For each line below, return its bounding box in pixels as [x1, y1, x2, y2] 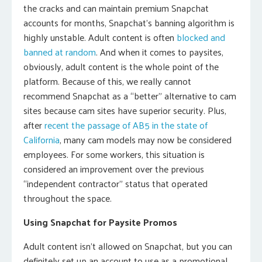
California [23, 131, 60, 148]
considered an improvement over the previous [23, 160, 204, 177]
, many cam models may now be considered [60, 131, 232, 148]
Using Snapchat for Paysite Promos [23, 213, 177, 230]
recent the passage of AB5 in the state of [44, 116, 208, 133]
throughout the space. [23, 189, 112, 206]
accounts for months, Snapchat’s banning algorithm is [23, 14, 235, 31]
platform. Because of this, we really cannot [23, 73, 191, 89]
